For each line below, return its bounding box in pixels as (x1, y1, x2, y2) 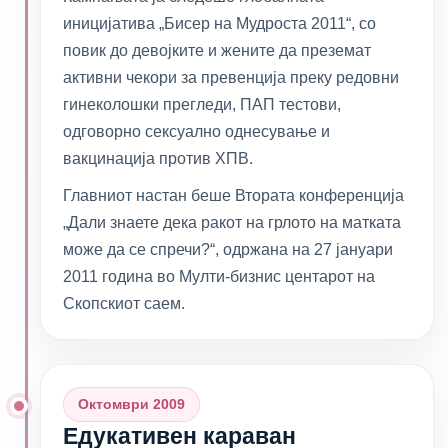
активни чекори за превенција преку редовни (63, 69, 399, 86)
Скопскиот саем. (63, 295, 185, 312)
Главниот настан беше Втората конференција (63, 187, 404, 204)
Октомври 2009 (78, 396, 185, 412)
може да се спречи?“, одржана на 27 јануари (63, 241, 393, 258)
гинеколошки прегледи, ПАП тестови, (63, 96, 341, 113)
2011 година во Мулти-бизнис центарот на (63, 268, 375, 285)
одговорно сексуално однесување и (63, 123, 330, 140)
